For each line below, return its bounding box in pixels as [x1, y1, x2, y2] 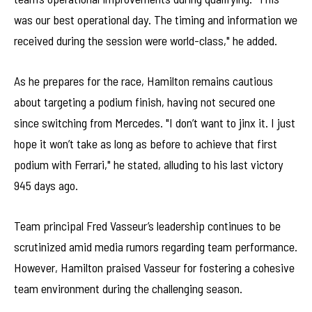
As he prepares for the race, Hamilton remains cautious [14, 72, 273, 88]
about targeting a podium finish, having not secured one [14, 93, 275, 109]
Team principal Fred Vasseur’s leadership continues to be [14, 217, 281, 233]
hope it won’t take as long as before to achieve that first [14, 135, 277, 151]
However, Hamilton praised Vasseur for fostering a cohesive [14, 259, 295, 275]
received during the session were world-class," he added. [14, 33, 277, 49]
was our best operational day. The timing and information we [14, 12, 297, 28]
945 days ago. [14, 177, 78, 193]
